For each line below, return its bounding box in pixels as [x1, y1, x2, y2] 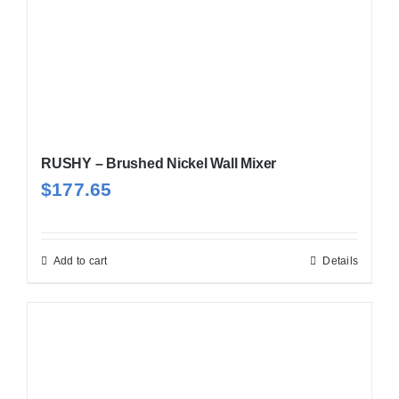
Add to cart [53, 254, 108, 267]
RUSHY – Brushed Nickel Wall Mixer [40, 155, 277, 171]
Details [322, 254, 359, 267]
